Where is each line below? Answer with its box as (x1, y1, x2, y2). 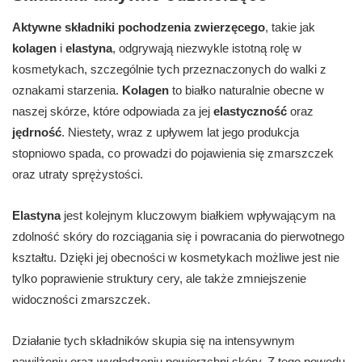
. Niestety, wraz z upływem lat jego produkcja (61, 125, 299, 140)
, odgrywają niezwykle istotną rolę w (112, 41, 301, 56)
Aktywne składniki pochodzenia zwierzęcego (12, 20, 265, 35)
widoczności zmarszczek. (12, 293, 150, 307)
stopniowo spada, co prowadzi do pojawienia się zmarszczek (12, 146, 334, 161)
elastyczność (213, 104, 287, 119)
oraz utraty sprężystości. (12, 167, 143, 182)
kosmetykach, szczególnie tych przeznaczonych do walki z (12, 62, 326, 77)
